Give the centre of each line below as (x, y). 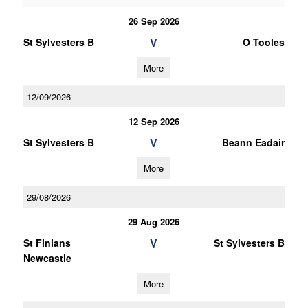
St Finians (47, 243)
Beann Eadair (253, 142)
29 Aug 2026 (154, 222)
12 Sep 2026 (154, 121)
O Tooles (263, 42)
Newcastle (47, 258)
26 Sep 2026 (154, 21)
